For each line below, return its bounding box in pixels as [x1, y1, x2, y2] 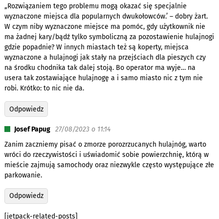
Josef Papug [14, 125, 50, 133]
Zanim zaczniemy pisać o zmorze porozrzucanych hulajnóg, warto [4, 140, 206, 149]
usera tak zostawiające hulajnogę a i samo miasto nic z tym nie [4, 74, 203, 83]
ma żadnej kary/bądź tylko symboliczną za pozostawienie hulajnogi [4, 33, 214, 42]
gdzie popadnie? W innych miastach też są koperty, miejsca [4, 43, 189, 52]
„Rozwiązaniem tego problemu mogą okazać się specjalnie [4, 2, 187, 11]
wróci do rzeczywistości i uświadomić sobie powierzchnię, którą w [4, 150, 209, 159]
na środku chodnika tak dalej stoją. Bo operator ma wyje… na [4, 64, 196, 72]
